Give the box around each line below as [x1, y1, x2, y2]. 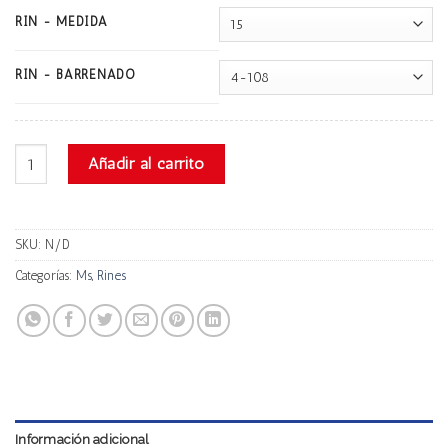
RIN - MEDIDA [15, 14, 108, 30]
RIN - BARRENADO [15, 67, 136, 83]
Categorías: [15, 268, 76, 284]
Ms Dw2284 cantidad [14, 145, 144, 164]
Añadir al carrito [88, 154, 205, 174]
